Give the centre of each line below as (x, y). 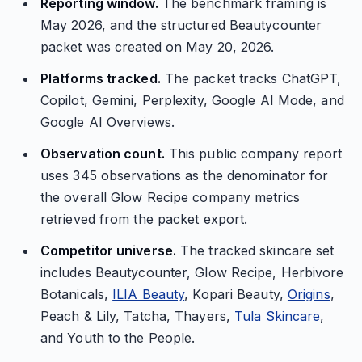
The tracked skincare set (255, 250)
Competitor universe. (108, 250)
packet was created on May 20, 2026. (157, 47)
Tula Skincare (278, 316)
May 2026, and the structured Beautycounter (181, 25)
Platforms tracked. (100, 78)
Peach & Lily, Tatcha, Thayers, (137, 316)
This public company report (253, 154)
